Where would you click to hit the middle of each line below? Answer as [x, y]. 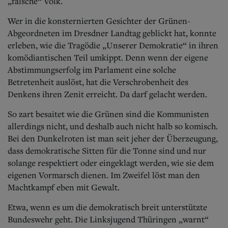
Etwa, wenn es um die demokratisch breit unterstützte [107, 207]
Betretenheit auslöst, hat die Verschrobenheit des [98, 82]
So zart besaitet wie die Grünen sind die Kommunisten [108, 114]
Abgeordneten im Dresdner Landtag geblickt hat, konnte [112, 33]
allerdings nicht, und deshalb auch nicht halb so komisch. [113, 126]
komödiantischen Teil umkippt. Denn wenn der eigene [108, 57]
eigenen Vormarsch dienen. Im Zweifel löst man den [104, 175]
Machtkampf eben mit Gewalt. [64, 187]
